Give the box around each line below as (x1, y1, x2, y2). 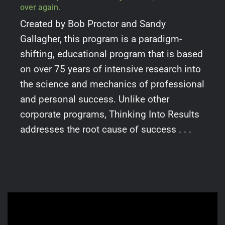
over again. (20, 2, 60, 12)
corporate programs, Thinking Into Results (20, 108, 199, 120)
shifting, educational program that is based (20, 48, 203, 60)
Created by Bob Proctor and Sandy (20, 18, 166, 30)
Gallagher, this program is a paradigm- (20, 33, 182, 45)
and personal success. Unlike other (20, 93, 169, 105)
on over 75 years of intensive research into (20, 63, 201, 75)
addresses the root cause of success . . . (20, 123, 191, 135)
